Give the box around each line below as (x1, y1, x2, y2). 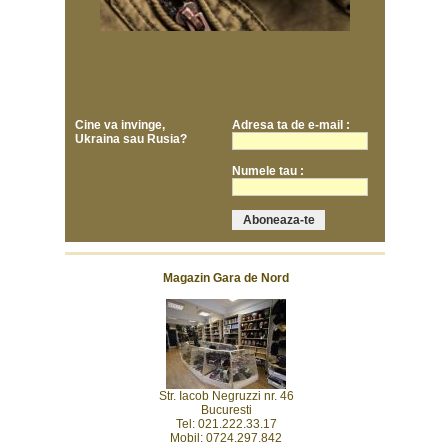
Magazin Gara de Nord (163, 271, 289, 285)
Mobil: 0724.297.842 (170, 431, 282, 445)
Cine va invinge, (75, 118, 165, 132)
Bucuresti (200, 403, 252, 417)
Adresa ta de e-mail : (232, 118, 350, 132)
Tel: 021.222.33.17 (175, 417, 277, 431)
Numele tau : (232, 164, 304, 178)
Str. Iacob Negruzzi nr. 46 (158, 389, 294, 403)
